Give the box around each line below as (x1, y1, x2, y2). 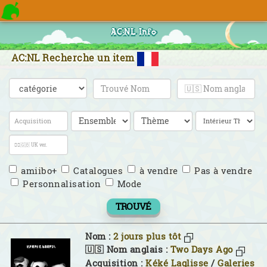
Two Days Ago (170, 244, 233, 256)
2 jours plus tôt (113, 230, 181, 242)
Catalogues (73, 164, 123, 176)
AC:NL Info (110, 28, 157, 37)
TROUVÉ (115, 200, 152, 212)
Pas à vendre (194, 164, 252, 176)
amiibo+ (21, 164, 57, 176)
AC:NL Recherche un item (11, 51, 137, 64)
